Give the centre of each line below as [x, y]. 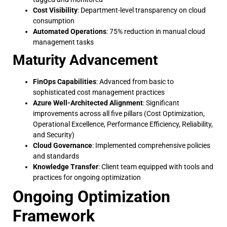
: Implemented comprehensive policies [151, 145]
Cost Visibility [55, 10]
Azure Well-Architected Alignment [88, 103]
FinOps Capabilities [65, 81]
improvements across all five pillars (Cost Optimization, [119, 113]
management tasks [63, 42]
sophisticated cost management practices [99, 92]
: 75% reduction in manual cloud [156, 31]
